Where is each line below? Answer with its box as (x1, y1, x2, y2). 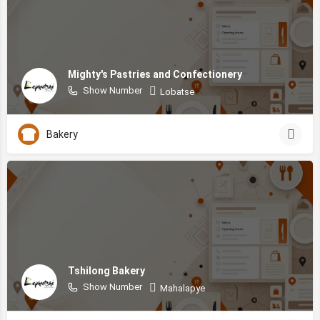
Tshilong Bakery (68, 264, 145, 276)
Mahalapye (160, 282, 205, 294)
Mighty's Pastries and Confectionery (68, 68, 242, 80)
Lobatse (160, 86, 194, 97)
